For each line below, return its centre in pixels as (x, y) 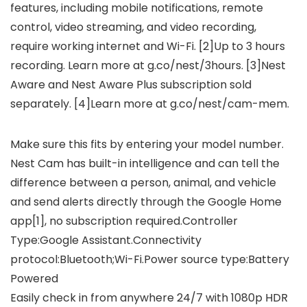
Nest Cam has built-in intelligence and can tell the (145, 164)
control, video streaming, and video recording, (133, 27)
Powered (34, 279)
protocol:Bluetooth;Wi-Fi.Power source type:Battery (150, 260)
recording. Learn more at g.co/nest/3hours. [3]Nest (148, 66)
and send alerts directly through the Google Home (146, 202)
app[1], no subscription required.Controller (124, 221)
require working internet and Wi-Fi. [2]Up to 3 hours (148, 47)
